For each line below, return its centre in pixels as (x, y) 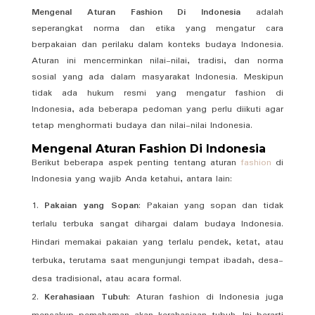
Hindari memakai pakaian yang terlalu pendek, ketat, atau (157, 242)
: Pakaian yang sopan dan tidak (211, 205)
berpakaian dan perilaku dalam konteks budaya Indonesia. (157, 44)
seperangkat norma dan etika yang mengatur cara (157, 28)
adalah (270, 12)
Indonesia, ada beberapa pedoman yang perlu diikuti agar (157, 109)
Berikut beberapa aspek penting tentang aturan (136, 162)
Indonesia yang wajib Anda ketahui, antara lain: (131, 179)
